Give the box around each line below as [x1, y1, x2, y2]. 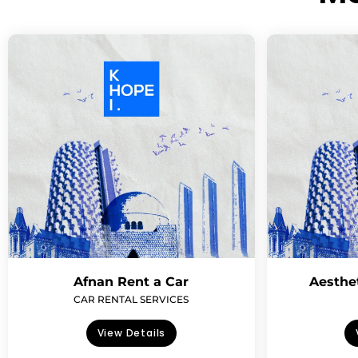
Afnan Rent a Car [74, 274, 189, 289]
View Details [97, 326, 166, 340]
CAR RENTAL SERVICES [74, 293, 189, 305]
